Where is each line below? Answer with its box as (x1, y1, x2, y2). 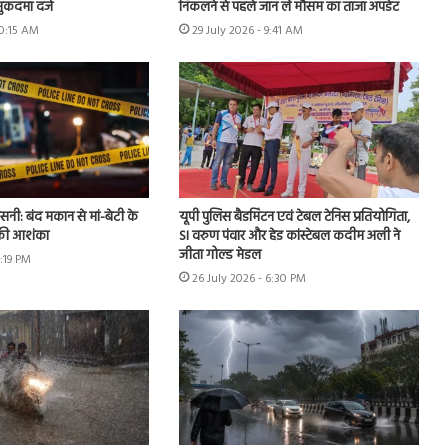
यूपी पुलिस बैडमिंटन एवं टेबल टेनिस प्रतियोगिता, (178, 205, 410, 229)
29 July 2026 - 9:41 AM (191, 21, 303, 42)
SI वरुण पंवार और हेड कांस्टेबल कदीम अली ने (178, 224, 400, 248)
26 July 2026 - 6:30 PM (191, 268, 306, 289)
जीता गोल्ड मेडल (178, 243, 261, 267)
